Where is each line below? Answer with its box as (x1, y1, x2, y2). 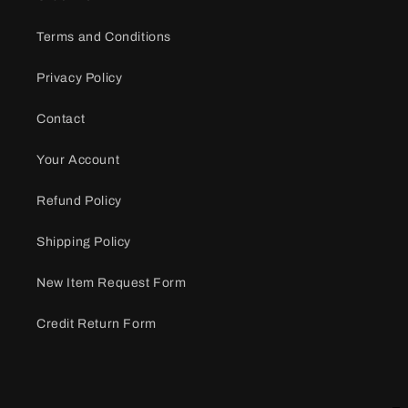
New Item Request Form (36, 276, 187, 290)
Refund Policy (36, 194, 122, 208)
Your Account (36, 153, 120, 167)
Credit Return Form (36, 317, 157, 331)
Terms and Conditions (36, 30, 171, 44)
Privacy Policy (36, 71, 123, 85)
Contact (36, 112, 86, 126)
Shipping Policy (36, 235, 131, 249)
